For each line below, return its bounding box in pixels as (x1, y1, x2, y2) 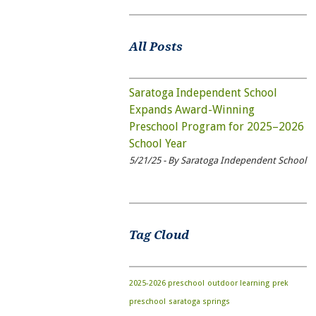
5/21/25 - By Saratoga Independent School (128, 155, 306, 166)
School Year (128, 137, 187, 151)
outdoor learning (207, 278, 269, 288)
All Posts (128, 39, 183, 54)
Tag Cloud (128, 228, 189, 243)
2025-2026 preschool (128, 278, 205, 288)
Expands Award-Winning (128, 103, 255, 117)
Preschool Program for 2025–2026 (128, 120, 304, 134)
